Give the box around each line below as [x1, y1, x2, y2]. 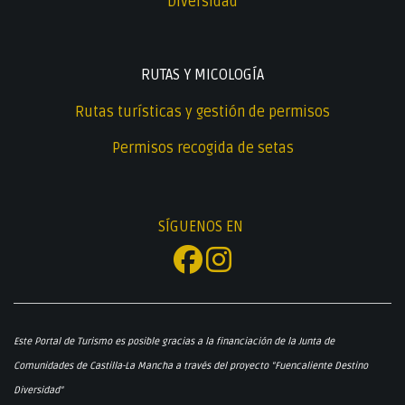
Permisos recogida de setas [111, 139, 294, 158]
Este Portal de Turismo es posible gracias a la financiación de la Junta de [14, 334, 334, 347]
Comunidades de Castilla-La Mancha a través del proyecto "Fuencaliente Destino [14, 359, 368, 372]
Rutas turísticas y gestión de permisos [75, 102, 330, 121]
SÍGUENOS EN [158, 217, 247, 236]
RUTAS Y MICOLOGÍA [141, 66, 264, 85]
